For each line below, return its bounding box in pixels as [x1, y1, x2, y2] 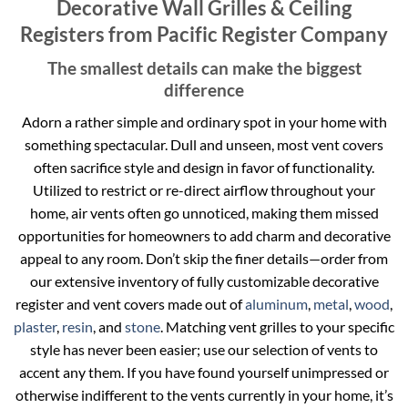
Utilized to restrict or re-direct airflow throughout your [33, 181, 375, 199]
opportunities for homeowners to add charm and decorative [17, 227, 391, 245]
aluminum [245, 295, 308, 313]
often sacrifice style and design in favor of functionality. [34, 158, 374, 177]
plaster [14, 318, 56, 336]
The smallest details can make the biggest [46, 57, 362, 79]
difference [164, 79, 244, 101]
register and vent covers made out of [15, 295, 245, 313]
